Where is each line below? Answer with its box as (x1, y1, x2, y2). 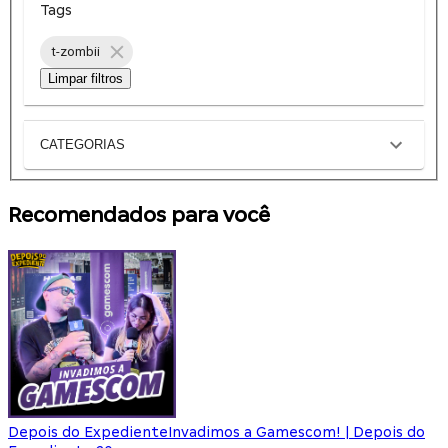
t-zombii (52, 44, 100, 60)
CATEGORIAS (40, 137, 125, 153)
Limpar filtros (48, 70, 123, 86)
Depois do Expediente (8, 423, 168, 440)
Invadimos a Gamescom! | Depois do (168, 423, 425, 440)
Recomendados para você (8, 202, 270, 227)
